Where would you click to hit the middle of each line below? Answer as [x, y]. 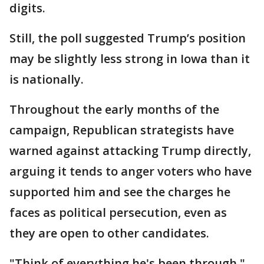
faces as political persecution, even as [118, 213]
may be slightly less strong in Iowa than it [130, 59]
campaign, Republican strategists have [122, 130]
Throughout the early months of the [114, 110]
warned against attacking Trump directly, [130, 151]
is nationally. [47, 80]
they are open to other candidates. [109, 233]
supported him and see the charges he [120, 192]
